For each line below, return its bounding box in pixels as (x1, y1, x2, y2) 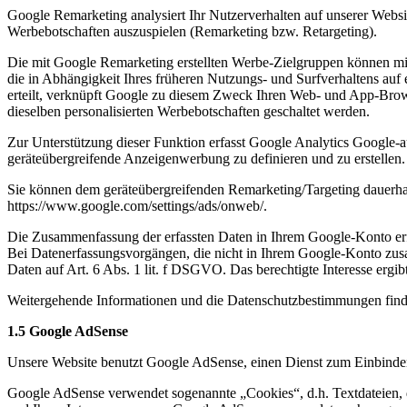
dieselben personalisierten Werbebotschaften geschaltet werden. (7, 103, 370, 119)
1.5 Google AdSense (7, 323, 128, 339)
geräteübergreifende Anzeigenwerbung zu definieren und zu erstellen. (7, 150, 405, 166)
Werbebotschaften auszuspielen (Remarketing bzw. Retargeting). (7, 23, 377, 39)
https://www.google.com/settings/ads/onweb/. (7, 197, 267, 213)
